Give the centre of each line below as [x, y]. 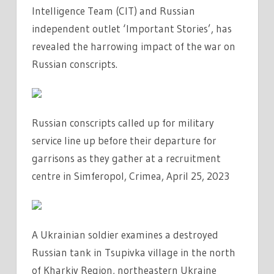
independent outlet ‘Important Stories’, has [132, 28]
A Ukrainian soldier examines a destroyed [125, 234]
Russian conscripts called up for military [123, 122]
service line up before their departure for [124, 140]
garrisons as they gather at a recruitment [126, 158]
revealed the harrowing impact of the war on [134, 46]
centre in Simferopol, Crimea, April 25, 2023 [131, 176]
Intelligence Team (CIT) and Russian [113, 10]
